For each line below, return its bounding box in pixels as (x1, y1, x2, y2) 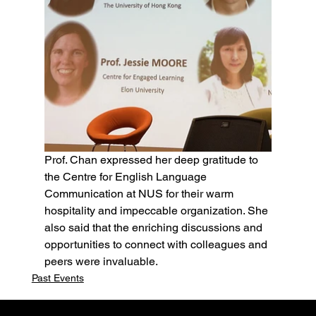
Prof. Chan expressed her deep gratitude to (44, 153, 261, 167)
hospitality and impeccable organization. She (44, 204, 271, 218)
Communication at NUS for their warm (44, 187, 236, 201)
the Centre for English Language (44, 170, 209, 184)
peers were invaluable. (44, 255, 164, 269)
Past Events (31, 272, 84, 284)
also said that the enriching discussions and (44, 221, 265, 235)
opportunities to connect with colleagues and (44, 238, 270, 252)
